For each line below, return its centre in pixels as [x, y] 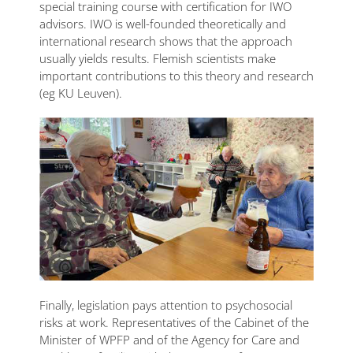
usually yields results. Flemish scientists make [158, 58]
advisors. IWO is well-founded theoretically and [163, 23]
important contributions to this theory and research [176, 75]
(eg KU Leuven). [81, 93]
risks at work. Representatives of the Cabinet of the [174, 322]
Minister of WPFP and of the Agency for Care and [169, 339]
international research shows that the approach [166, 41]
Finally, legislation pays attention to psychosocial [166, 305]
